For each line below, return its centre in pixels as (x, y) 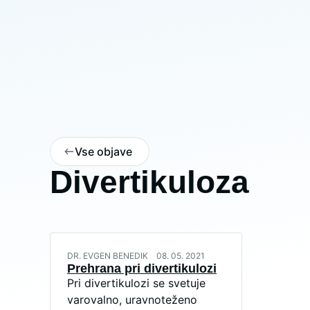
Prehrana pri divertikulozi (142, 268)
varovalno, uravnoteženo (132, 300)
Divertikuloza (149, 182)
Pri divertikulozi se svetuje (136, 283)
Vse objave (103, 152)
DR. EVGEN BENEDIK (108, 256)
